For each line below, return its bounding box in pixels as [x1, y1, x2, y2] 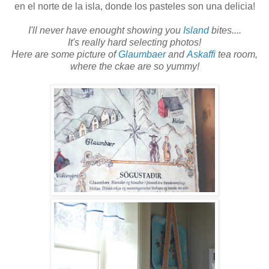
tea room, [216, 49, 258, 59]
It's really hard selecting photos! [68, 37, 201, 47]
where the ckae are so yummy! [70, 61, 199, 71]
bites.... [208, 25, 241, 35]
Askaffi [187, 49, 216, 59]
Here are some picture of [11, 49, 118, 59]
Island [183, 25, 209, 35]
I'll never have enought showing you [28, 25, 183, 35]
